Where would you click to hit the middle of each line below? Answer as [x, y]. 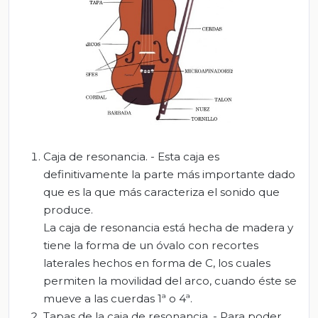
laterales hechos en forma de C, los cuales [157, 263]
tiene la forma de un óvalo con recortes [151, 246]
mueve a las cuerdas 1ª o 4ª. [118, 299]
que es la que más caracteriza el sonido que [161, 192]
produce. [68, 210]
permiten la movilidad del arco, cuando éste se [170, 281]
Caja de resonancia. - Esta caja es [131, 157]
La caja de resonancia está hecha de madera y [168, 228]
